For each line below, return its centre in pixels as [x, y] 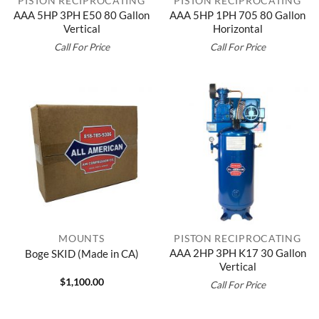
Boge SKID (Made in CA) [82, 254]
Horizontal [237, 28]
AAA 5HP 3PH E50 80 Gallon [82, 15]
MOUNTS [82, 238]
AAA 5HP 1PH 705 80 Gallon [237, 15]
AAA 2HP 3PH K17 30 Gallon [237, 253]
